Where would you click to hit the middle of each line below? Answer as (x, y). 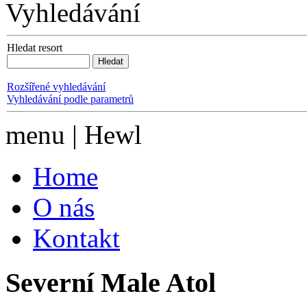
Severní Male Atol (111, 283)
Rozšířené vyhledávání (56, 87)
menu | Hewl (74, 135)
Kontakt (76, 238)
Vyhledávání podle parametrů (70, 99)
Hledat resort (35, 48)
